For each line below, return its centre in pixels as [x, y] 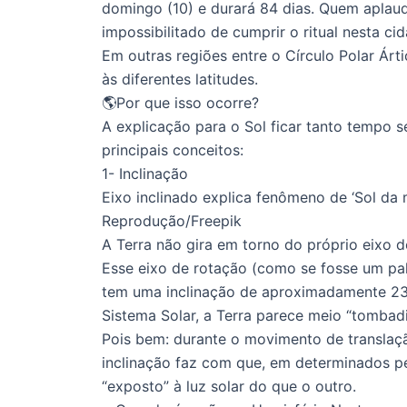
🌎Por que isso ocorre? [180, 102]
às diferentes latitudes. [180, 79]
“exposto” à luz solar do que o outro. [229, 386]
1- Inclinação [145, 173]
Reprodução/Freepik [172, 220]
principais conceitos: [173, 149]
